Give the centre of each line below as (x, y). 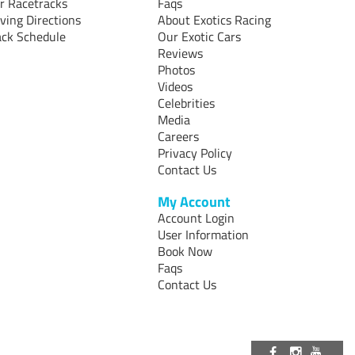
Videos (176, 87)
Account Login (197, 218)
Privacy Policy (195, 153)
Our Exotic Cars (200, 37)
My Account (195, 202)
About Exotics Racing (215, 20)
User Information (204, 235)
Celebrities (187, 103)
